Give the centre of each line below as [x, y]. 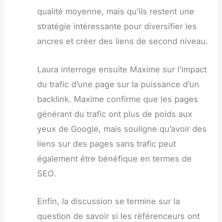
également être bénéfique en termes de [114, 158]
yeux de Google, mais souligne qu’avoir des [122, 129]
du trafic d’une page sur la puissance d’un [118, 84]
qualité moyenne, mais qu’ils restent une [115, 12]
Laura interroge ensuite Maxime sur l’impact [122, 69]
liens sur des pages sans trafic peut [106, 143]
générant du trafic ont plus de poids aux [114, 114]
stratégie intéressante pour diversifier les [117, 27]
